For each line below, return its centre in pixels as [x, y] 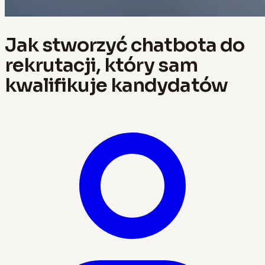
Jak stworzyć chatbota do [125, 45]
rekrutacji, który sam [101, 65]
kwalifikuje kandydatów [116, 85]
